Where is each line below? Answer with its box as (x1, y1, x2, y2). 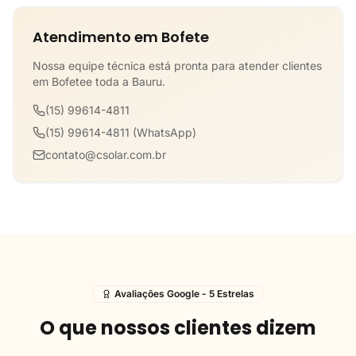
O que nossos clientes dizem (40, 315, 316, 341)
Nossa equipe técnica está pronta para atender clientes (33, 59, 322, 72)
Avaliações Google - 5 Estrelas (114, 288, 254, 300)
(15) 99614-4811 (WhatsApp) (45, 126, 196, 139)
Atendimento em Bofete (33, 27, 209, 47)
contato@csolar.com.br (45, 148, 166, 161)
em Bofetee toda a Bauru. (33, 75, 165, 88)
